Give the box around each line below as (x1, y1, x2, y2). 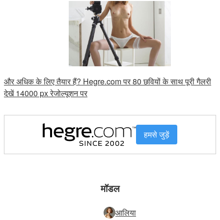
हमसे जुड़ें (143, 128, 169, 140)
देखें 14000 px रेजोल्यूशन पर (4, 87, 87, 99)
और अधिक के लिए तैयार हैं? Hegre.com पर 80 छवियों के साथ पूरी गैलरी (4, 75, 211, 87)
